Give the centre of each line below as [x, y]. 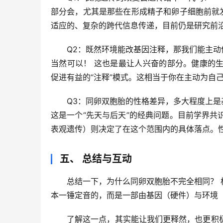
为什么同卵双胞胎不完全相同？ [162, 181]
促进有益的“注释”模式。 [94, 77]
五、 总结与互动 [96, 159]
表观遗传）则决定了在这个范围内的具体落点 [130, 129]
